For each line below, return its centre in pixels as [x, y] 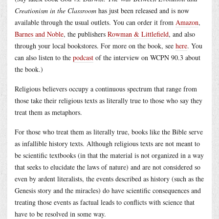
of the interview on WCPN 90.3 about [147, 57]
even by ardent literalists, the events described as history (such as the [109, 178]
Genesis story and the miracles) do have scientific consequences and [108, 190]
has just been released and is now [143, 10]
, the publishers [86, 34]
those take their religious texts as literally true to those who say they [109, 100]
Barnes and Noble [39, 34]
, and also [182, 34]
